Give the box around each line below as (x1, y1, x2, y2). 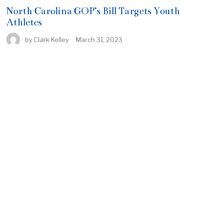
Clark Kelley (34, 35, 69, 44)
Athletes (6, 16, 43, 28)
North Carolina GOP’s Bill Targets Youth (6, 5, 180, 17)
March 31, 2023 (76, 35, 123, 44)
